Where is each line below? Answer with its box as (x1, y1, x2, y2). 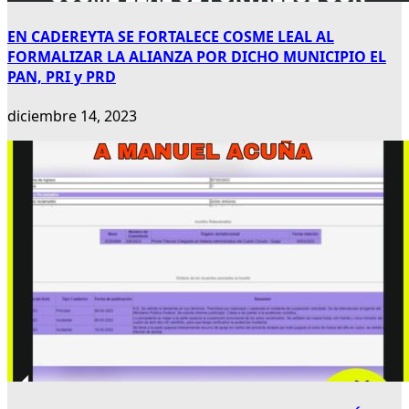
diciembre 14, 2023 (7, 105, 137, 126)
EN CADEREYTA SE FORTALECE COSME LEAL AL (7, 26, 334, 47)
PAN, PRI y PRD (7, 66, 116, 87)
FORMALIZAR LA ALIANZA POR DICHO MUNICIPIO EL (7, 46, 386, 67)
